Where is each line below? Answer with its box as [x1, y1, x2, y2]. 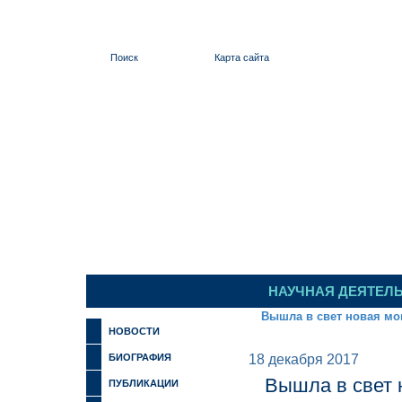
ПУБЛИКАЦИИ [109, 378, 179, 389]
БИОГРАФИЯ [109, 352, 171, 363]
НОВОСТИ [109, 326, 160, 336]
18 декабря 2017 [249, 352, 359, 367]
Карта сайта [214, 52, 269, 63]
